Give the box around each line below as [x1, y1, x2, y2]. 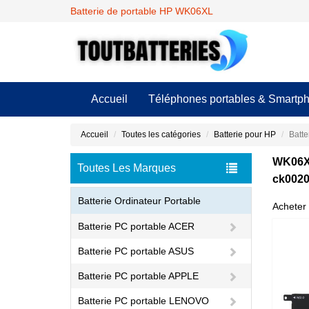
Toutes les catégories [121, 130, 201, 139]
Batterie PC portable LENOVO [78, 295, 209, 306]
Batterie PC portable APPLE [78, 270, 199, 281]
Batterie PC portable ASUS [78, 246, 194, 257]
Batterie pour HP [214, 130, 276, 139]
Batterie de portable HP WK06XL [70, 6, 213, 17]
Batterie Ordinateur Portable [78, 195, 201, 206]
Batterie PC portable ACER [78, 221, 195, 232]
